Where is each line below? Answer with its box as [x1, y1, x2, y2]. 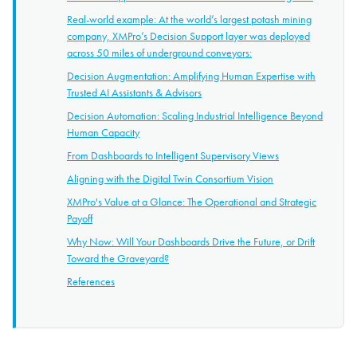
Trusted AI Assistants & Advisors [67, 84, 202, 100]
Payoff [67, 210, 92, 226]
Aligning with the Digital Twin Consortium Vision [67, 171, 273, 186]
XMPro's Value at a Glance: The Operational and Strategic [67, 194, 316, 209]
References [67, 273, 115, 288]
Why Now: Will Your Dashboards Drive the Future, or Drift [67, 233, 315, 249]
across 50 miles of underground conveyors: [67, 45, 252, 60]
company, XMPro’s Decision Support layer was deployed [67, 28, 310, 43]
